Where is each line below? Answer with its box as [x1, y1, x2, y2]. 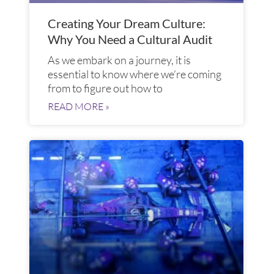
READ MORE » [48, 100, 109, 113]
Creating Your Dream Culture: [48, 16, 206, 31]
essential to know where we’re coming [48, 67, 221, 81]
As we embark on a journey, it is [48, 53, 191, 67]
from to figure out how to [48, 81, 163, 95]
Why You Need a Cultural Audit [48, 32, 212, 47]
